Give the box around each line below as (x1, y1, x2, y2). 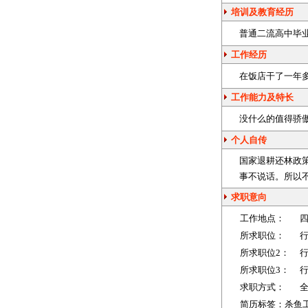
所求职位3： (231, 265, 289, 275)
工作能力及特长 (229, 92, 294, 102)
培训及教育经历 (229, 7, 294, 17)
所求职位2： (231, 247, 289, 258)
